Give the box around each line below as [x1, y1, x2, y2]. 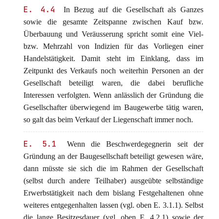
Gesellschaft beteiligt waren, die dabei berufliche [23, 79, 203, 87]
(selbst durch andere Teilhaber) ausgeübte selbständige [23, 176, 203, 185]
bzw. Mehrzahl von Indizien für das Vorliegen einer [23, 42, 203, 50]
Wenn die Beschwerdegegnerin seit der [61, 140, 204, 148]
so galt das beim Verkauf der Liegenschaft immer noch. [23, 115, 193, 124]
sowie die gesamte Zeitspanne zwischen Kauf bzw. [23, 18, 203, 26]
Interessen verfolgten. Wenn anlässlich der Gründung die [23, 91, 203, 99]
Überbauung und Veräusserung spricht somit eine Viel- [23, 30, 203, 38]
